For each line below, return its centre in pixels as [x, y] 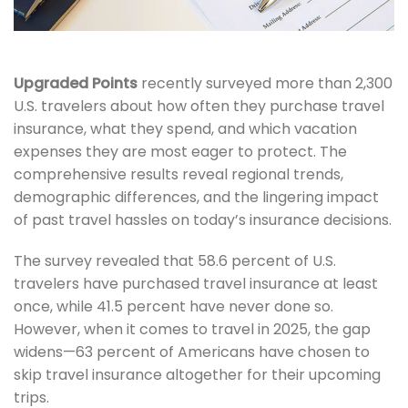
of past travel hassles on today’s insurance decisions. [203, 219]
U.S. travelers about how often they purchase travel [199, 106]
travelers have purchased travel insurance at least [196, 284]
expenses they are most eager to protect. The [180, 151]
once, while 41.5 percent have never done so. [173, 307]
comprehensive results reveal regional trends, [178, 174]
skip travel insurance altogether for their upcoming [197, 375]
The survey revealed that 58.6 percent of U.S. [175, 261]
